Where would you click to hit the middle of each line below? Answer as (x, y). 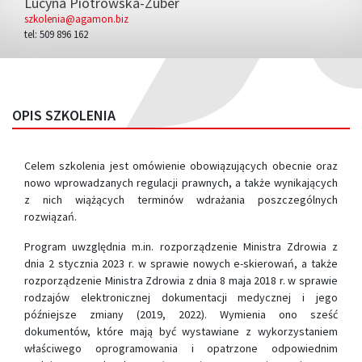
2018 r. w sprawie (296, 280)
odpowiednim (305, 348)
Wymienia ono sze (274, 314)
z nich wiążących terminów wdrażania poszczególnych (181, 200)
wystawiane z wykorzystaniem (260, 331)
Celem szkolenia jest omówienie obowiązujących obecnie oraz (181, 166)
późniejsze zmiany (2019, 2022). (122, 314)
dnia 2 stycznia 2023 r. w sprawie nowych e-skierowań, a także (181, 263)
